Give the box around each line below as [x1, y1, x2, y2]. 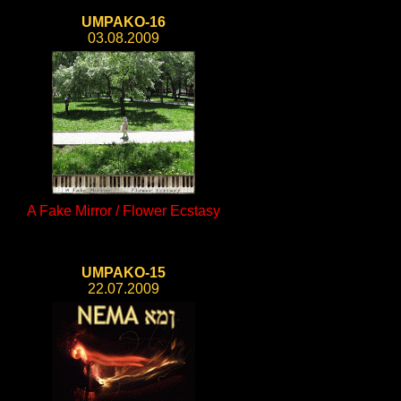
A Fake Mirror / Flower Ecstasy [27, 203, 220, 218]
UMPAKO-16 [81, 14, 166, 30]
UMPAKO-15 [81, 265, 166, 280]
